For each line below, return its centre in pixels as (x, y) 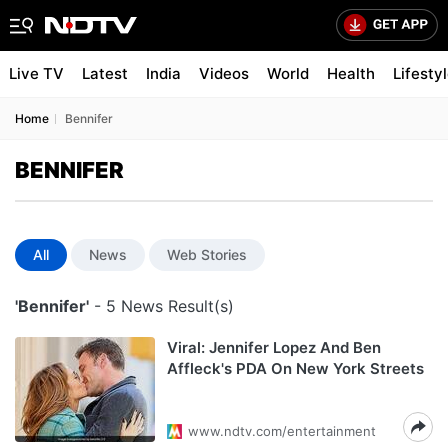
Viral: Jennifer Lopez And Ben (274, 347)
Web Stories (207, 254)
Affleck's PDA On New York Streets (295, 368)
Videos (224, 73)
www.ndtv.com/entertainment (282, 431)
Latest (105, 73)
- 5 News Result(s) (161, 306)
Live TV (36, 73)
